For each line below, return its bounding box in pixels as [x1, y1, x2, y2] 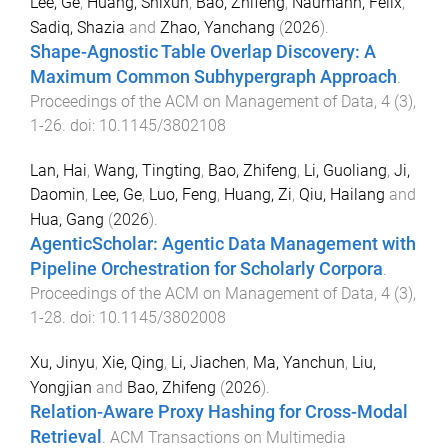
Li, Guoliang [304, 160, 387, 180]
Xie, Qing [102, 352, 164, 372]
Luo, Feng [149, 184, 217, 204]
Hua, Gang [30, 209, 104, 229]
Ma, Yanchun [253, 352, 345, 372]
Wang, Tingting [94, 160, 201, 180]
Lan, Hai [30, 160, 87, 180]
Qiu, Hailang [299, 184, 385, 204]
